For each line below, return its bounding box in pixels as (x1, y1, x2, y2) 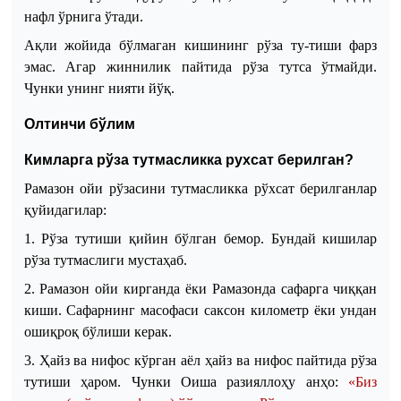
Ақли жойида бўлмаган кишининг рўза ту (23, 37, 304, 53)
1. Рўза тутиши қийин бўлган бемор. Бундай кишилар (23, 230, 378, 246)
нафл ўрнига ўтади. (23, 8, 143, 24)
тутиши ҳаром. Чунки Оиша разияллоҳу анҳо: (23, 373, 338, 389)
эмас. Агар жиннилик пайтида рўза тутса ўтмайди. (23, 58, 378, 74)
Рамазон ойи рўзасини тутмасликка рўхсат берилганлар (23, 180, 378, 196)
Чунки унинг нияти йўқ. (23, 80, 175, 96)
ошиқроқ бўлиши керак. (23, 323, 172, 339)
